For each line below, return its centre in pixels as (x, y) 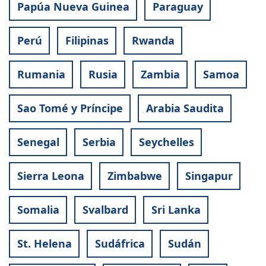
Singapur (209, 176)
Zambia (160, 75)
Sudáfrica (120, 244)
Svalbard (105, 210)
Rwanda (153, 41)
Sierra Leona (50, 176)
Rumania (41, 75)
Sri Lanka (176, 210)
